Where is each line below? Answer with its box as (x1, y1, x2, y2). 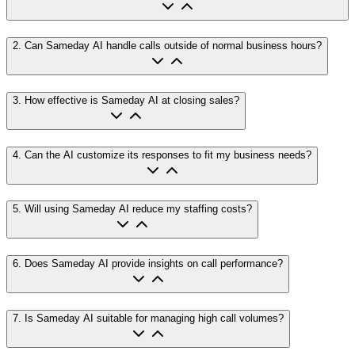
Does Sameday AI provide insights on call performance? (25, 257, 283, 269)
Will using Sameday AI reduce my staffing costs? (25, 203, 252, 216)
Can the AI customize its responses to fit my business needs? (25, 148, 311, 161)
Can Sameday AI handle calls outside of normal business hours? (25, 40, 322, 52)
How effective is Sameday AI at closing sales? (25, 94, 239, 106)
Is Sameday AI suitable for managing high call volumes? (25, 311, 284, 324)
